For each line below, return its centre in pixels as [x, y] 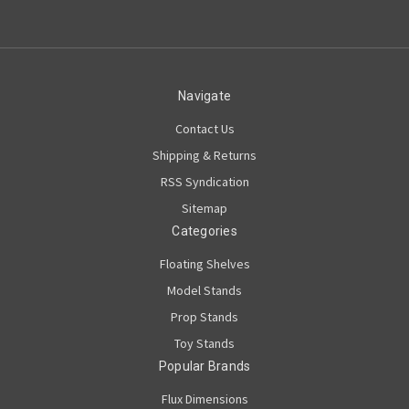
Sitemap [204, 208]
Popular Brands [204, 366]
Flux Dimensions [204, 399]
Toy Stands [204, 343]
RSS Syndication [204, 181]
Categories [204, 231]
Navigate [204, 95]
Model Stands [204, 290]
